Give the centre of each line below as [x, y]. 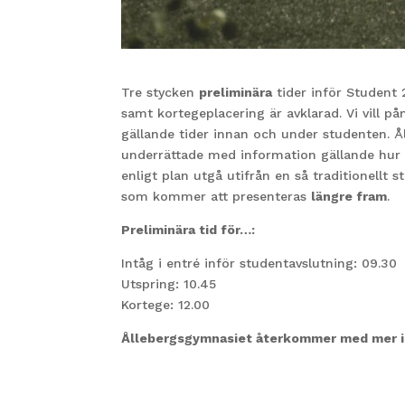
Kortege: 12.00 [166, 305]
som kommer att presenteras [217, 197]
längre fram [349, 197]
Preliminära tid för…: [188, 230]
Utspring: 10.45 [169, 284]
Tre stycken [160, 93]
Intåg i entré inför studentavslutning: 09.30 [259, 264]
